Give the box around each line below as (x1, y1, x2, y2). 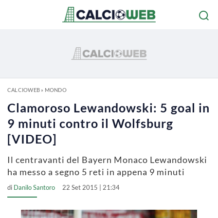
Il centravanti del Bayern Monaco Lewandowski (7, 154, 207, 165)
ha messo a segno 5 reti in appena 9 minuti (7, 166, 185, 177)
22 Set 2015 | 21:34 (62, 183, 120, 191)
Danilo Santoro (14, 183, 55, 191)
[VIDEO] (7, 131, 57, 146)
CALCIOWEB (7, 87, 40, 93)
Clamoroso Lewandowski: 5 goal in (7, 100, 210, 115)
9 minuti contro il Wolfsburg (7, 116, 173, 130)
